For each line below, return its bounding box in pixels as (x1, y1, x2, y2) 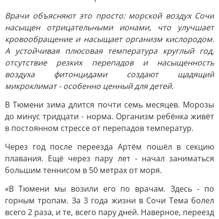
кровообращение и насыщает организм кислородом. (5, 34, 214, 44)
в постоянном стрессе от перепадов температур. (5, 123, 194, 133)
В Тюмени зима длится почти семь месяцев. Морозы (5, 99, 214, 110)
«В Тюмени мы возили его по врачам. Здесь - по (5, 183, 214, 194)
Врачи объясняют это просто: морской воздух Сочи (5, 10, 214, 21)
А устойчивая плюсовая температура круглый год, (5, 45, 214, 56)
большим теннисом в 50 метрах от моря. (5, 165, 162, 175)
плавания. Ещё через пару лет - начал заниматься (5, 153, 214, 164)
